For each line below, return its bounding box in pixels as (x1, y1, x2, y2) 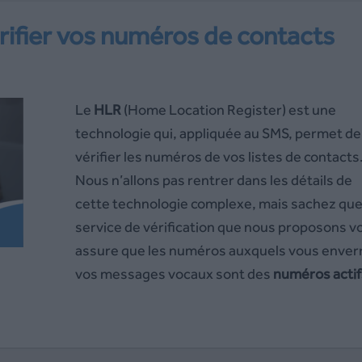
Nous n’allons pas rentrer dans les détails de (74, 171, 352, 188)
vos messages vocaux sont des (74, 265, 273, 282)
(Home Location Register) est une (120, 101, 336, 118)
